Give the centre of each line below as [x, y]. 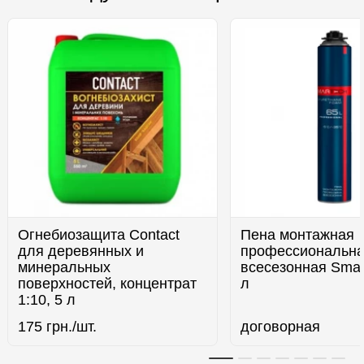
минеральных [65, 267]
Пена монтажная [298, 235]
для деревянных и [81, 251]
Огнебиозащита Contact [99, 235]
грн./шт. [70, 327]
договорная [281, 327]
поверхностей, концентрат [108, 284]
